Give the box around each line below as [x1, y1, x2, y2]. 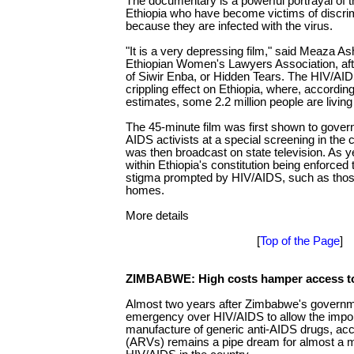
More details [126, 209, 189, 223]
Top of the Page [259, 235, 340, 248]
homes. [126, 184, 164, 198]
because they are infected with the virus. [126, 20, 333, 33]
